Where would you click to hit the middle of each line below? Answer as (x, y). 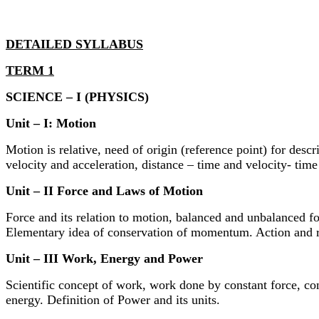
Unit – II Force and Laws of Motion (104, 190)
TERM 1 (30, 70)
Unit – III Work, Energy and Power (104, 258)
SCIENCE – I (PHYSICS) (77, 96)
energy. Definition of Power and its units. (113, 299)
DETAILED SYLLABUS (74, 44)
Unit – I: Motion (51, 123)
